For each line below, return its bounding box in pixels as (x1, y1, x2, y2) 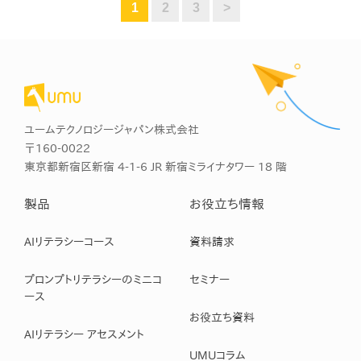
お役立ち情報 (189, 197, 264, 210)
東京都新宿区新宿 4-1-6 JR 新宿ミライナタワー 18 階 (24, 160, 287, 172)
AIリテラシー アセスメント (24, 328, 144, 340)
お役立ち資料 (189, 311, 255, 323)
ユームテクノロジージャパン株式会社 (24, 123, 199, 135)
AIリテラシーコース (24, 235, 114, 247)
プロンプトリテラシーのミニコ (24, 273, 162, 285)
